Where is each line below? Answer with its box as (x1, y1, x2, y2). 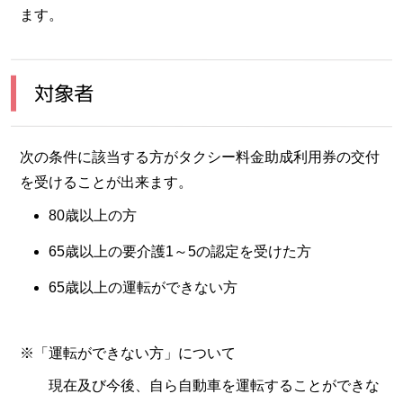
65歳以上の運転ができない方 (49, 279, 237, 295)
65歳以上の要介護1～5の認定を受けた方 (49, 243, 311, 259)
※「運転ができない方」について (20, 345, 236, 361)
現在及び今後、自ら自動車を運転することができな (20, 377, 380, 393)
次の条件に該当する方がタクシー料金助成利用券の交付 (20, 148, 380, 165)
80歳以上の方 (49, 207, 137, 223)
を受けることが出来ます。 (20, 174, 193, 190)
